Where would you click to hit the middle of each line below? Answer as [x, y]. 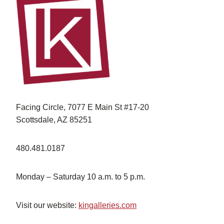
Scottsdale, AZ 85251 [54, 119]
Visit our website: [47, 205]
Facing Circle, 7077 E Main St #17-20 [82, 107]
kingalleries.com [107, 205]
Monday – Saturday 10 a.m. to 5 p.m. [80, 176]
